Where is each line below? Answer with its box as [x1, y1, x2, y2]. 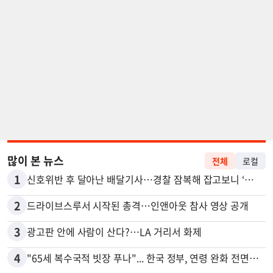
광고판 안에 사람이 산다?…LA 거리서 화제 [27, 224, 202, 239]
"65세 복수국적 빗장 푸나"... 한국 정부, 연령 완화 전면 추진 [249, 250, 259, 265]
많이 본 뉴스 [7, 152, 64, 169]
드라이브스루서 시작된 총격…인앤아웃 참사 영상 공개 [27, 198, 249, 213]
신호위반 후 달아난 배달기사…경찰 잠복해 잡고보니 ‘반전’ [244, 172, 255, 186]
